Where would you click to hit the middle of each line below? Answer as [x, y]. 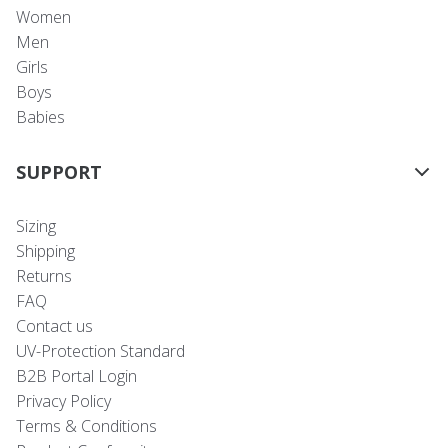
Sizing [36, 225]
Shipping [45, 250]
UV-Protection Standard [100, 350]
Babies [40, 116]
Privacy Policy [63, 400]
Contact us [54, 325]
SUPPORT [59, 171]
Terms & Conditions [86, 425]
